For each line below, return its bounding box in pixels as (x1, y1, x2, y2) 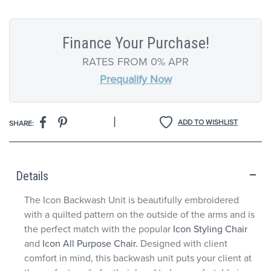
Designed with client (140, 237, 227, 250)
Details (16, 169, 48, 183)
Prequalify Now (99, 71, 172, 87)
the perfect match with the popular (24, 222, 173, 236)
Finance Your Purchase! (62, 34, 209, 52)
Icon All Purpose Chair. (42, 237, 140, 250)
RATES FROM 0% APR (82, 54, 189, 70)
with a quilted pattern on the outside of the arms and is (24, 207, 255, 221)
